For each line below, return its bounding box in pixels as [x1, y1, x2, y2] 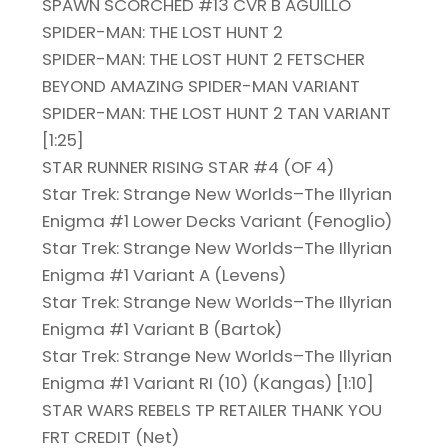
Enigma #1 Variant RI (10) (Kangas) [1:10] [42, 371, 375, 396]
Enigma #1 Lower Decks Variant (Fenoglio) [42, 209, 393, 234]
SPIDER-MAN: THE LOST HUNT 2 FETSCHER [42, 47, 366, 72]
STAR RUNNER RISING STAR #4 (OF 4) [42, 155, 335, 180]
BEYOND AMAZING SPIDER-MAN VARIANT [42, 74, 361, 99]
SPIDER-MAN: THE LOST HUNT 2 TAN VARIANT [42, 101, 392, 126]
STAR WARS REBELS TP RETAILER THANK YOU [42, 398, 383, 423]
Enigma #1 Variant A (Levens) [42, 263, 287, 288]
